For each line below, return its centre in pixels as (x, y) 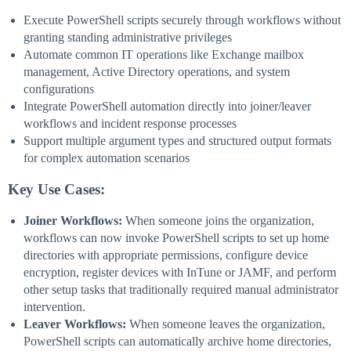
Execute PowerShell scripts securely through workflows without (182, 20)
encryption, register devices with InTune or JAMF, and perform (180, 273)
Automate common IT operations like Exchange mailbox (164, 55)
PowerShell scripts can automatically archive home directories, (177, 342)
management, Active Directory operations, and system (157, 72)
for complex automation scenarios (107, 158)
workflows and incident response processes (130, 124)
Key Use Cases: (56, 190)
